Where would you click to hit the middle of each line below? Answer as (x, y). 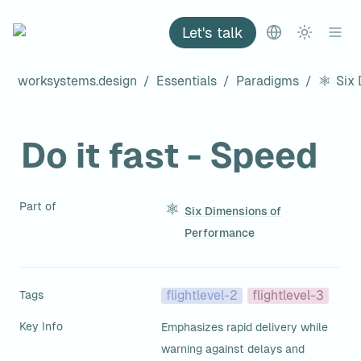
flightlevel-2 (202, 295)
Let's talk (213, 32)
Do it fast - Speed (169, 156)
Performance (220, 233)
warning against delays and (233, 349)
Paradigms (268, 81)
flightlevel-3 (288, 295)
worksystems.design (77, 81)
